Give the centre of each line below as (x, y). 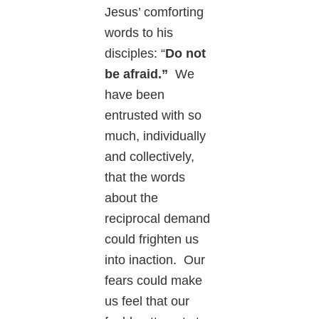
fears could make (154, 281)
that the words (145, 178)
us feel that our (147, 302)
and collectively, (150, 157)
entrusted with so (153, 116)
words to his (139, 33)
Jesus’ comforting (155, 12)
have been (135, 95)
